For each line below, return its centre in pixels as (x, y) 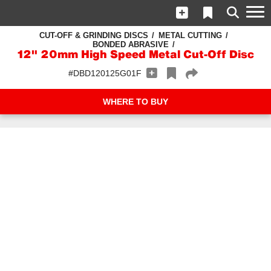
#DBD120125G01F (105, 73)
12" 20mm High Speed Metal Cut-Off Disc (135, 55)
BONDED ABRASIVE (130, 44)
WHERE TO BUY (135, 102)
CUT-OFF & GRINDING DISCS (93, 35)
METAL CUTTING (190, 35)
